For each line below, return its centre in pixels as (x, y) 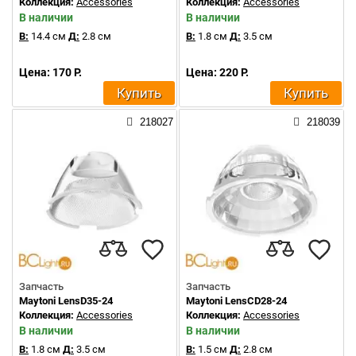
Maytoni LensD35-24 (66, 301)
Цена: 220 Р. (217, 72)
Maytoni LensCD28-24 (236, 301)
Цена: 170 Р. (50, 72)
